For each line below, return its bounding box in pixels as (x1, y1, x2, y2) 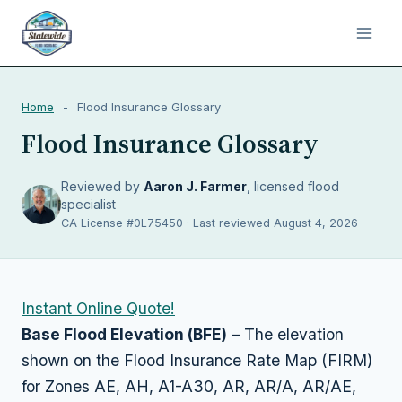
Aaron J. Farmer (144, 179, 247, 194)
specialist (61, 197, 116, 212)
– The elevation (227, 325, 344, 344)
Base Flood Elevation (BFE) (22, 325, 227, 344)
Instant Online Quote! (22, 299, 175, 318)
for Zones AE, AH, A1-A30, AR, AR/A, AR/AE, (22, 377, 356, 396)
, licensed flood (247, 179, 339, 194)
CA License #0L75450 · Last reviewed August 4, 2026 (61, 216, 358, 230)
